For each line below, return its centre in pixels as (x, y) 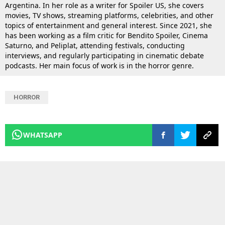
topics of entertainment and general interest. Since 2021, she (108, 26)
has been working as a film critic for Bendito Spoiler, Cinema (106, 36)
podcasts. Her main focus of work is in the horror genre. (99, 66)
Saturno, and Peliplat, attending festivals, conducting (95, 46)
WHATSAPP (43, 135)
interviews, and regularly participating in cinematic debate (104, 56)
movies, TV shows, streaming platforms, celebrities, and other (109, 16)
